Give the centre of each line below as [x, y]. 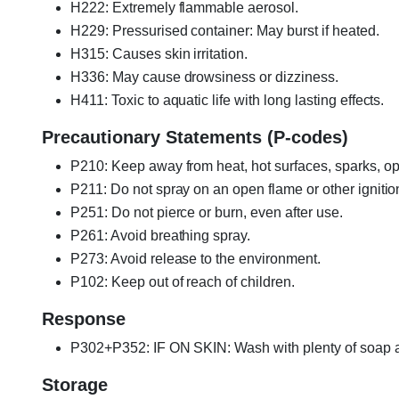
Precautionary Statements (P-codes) [195, 137]
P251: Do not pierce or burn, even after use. [207, 212]
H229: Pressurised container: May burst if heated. [225, 30]
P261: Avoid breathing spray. [161, 235]
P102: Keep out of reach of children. [183, 281]
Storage [75, 384]
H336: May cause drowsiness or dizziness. [204, 77]
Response [84, 318]
